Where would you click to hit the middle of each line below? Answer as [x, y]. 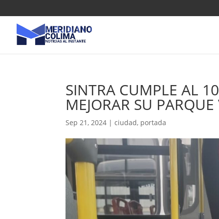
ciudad [126, 122]
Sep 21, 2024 [86, 122]
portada [153, 122]
